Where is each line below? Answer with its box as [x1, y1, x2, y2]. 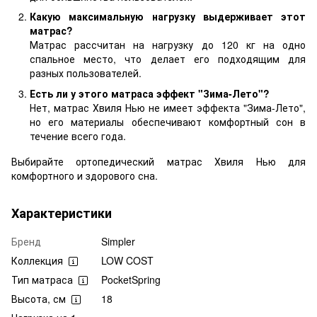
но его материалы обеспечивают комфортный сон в [30, 114, 306, 129]
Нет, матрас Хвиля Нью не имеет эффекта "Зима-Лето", [30, 100, 306, 115]
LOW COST [101, 253, 154, 267]
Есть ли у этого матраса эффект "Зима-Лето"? [30, 86, 270, 100]
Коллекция [11, 253, 63, 267]
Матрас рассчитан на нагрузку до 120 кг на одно [30, 38, 306, 52]
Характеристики [11, 203, 112, 222]
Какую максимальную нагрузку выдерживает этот [30, 9, 306, 24]
